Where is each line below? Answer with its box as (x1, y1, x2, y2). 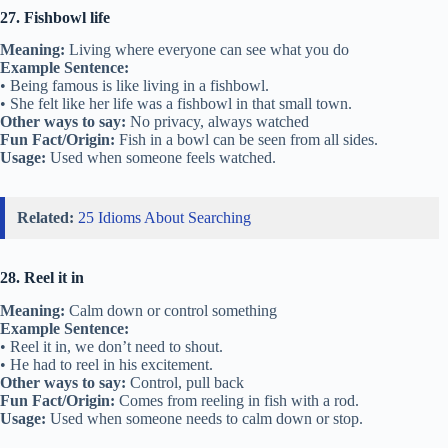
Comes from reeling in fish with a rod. (115, 392, 359, 410)
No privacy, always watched (126, 113, 309, 131)
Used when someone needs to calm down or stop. (46, 410, 363, 428)
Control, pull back (126, 374, 244, 392)
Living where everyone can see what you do (65, 41, 349, 59)
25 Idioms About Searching (78, 209, 251, 227)
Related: (17, 209, 74, 227)
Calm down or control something (65, 302, 277, 320)
